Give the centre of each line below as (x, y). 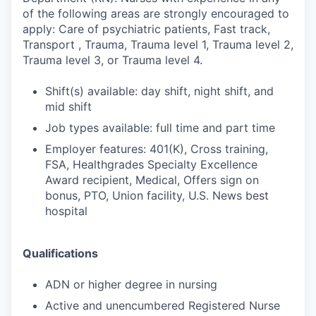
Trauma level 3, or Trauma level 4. (113, 60)
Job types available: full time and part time (160, 128)
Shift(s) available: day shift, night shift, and (159, 91)
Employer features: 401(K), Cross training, (157, 149)
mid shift (68, 107)
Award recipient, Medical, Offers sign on (152, 180)
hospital (66, 211)
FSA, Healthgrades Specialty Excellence (151, 164)
